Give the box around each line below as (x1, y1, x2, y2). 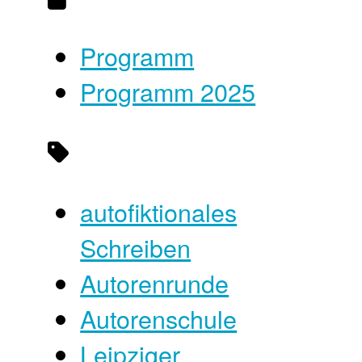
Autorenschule (80, 300, 238, 336)
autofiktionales (80, 193, 238, 229)
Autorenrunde (80, 264, 229, 301)
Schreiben (80, 229, 192, 265)
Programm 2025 (80, 74, 256, 110)
